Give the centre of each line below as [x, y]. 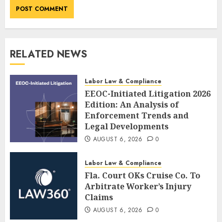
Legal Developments [127, 126]
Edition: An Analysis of [132, 104]
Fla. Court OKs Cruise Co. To [142, 175]
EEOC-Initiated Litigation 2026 [148, 93]
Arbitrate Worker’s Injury [138, 186]
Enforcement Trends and [137, 115]
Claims [99, 197]
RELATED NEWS [49, 54]
